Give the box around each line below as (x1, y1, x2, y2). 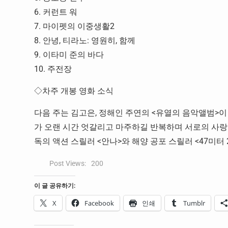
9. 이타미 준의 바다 (34, 50, 104, 60)
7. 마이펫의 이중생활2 (34, 21, 115, 31)
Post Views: (49, 159, 86, 167)
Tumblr (183, 198, 205, 208)
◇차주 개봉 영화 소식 (34, 86, 113, 96)
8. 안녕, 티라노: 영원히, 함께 (34, 36, 135, 45)
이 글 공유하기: (34, 182, 75, 189)
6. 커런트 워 (34, 7, 77, 17)
